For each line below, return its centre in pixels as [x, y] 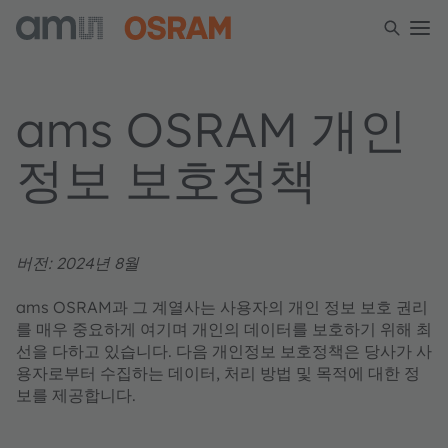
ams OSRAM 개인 [211, 129]
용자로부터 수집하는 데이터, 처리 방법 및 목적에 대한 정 [218, 373]
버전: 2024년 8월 [77, 263]
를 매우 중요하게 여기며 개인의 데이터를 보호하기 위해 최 [224, 329]
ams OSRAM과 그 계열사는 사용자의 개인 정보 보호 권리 [222, 307]
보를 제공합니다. [76, 395]
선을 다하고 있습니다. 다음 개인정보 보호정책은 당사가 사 [224, 351]
